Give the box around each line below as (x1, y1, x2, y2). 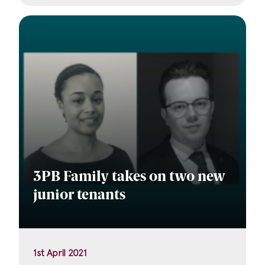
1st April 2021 (33, 247, 87, 258)
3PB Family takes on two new (33, 170, 225, 185)
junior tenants (33, 189, 125, 203)
